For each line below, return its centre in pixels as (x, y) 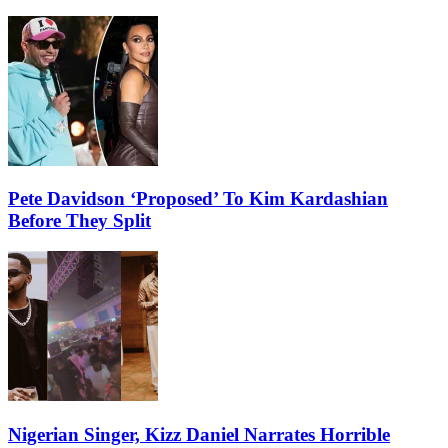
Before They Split (79, 221)
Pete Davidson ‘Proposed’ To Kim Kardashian (198, 199)
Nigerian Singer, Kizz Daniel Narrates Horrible (199, 434)
